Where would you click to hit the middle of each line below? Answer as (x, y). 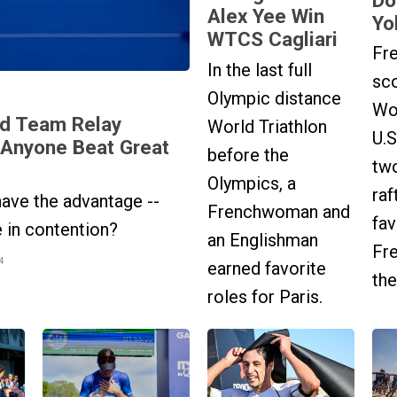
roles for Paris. (265, 296)
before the (248, 155)
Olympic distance (274, 98)
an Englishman (263, 240)
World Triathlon (267, 126)
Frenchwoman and (279, 211)
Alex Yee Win (266, 16)
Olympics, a (252, 183)
